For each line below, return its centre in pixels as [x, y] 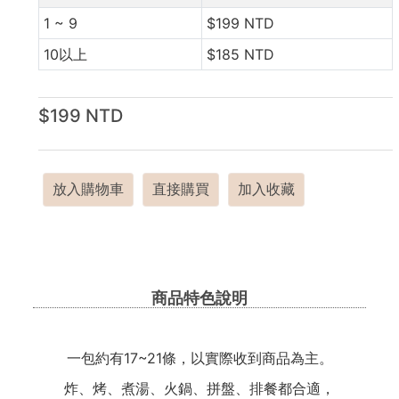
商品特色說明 [199, 298]
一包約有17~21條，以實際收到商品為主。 [199, 358]
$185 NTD [240, 54]
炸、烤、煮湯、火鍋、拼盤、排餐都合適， [199, 388]
